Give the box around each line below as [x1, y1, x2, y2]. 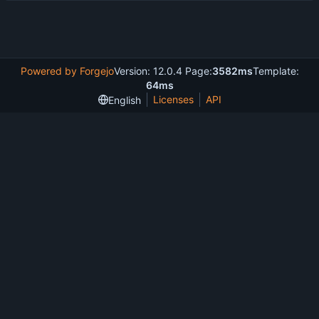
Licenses [152, 93, 194, 106]
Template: [252, 65, 299, 78]
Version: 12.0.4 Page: [113, 65, 212, 78]
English [108, 93, 141, 106]
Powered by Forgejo [20, 65, 114, 78]
